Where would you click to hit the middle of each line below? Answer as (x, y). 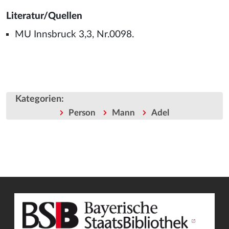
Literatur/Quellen (44, 16)
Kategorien (38, 99)
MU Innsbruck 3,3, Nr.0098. (74, 35)
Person (82, 113)
